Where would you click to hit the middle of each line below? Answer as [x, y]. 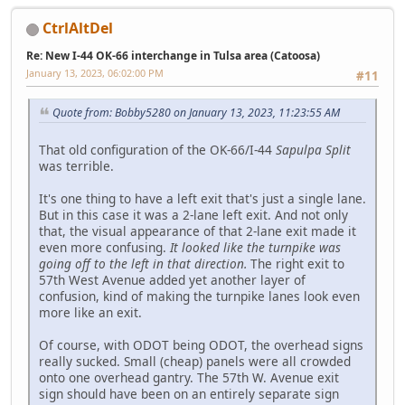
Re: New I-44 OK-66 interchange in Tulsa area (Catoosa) [173, 55]
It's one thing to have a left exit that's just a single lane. [202, 198]
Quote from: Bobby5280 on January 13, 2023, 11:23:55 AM [196, 113]
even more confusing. [104, 247]
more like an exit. [90, 312]
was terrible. [76, 165]
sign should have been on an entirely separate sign [189, 393]
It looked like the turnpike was [255, 247]
